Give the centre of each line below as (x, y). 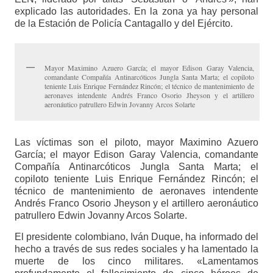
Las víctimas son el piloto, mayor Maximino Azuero (136, 142)
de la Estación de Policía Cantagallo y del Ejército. (123, 24)
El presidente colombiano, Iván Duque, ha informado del (136, 236)
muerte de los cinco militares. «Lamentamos (136, 261)
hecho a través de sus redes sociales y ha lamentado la (136, 249)
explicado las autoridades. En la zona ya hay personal (136, 12)
